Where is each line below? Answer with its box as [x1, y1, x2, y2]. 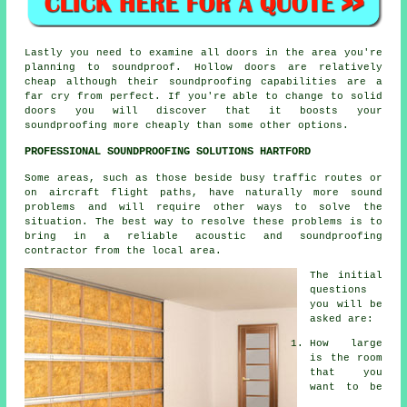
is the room [310, 352, 382, 363]
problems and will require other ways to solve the [25, 201, 382, 213]
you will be [310, 298, 382, 310]
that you [310, 366, 382, 378]
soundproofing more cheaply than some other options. [25, 119, 350, 131]
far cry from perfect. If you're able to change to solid [25, 90, 382, 102]
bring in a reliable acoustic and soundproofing [25, 230, 382, 242]
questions [310, 283, 368, 295]
